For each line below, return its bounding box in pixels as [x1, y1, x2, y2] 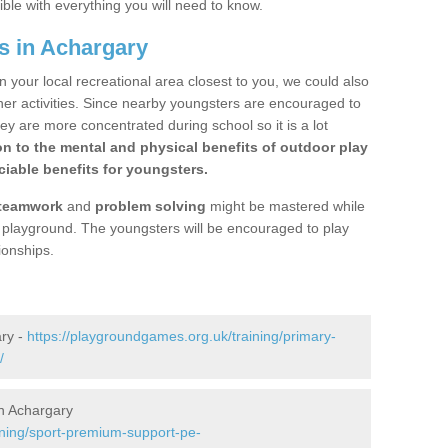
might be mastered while [206, 198, 365, 214]
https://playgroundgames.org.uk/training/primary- [27, 328, 336, 344]
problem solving [95, 198, 206, 214]
